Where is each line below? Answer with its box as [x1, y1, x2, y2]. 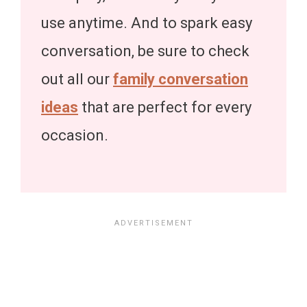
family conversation [113, 70, 248, 88]
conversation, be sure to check [41, 42, 249, 60]
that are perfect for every [82, 98, 251, 116]
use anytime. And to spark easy [41, 14, 252, 32]
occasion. [41, 126, 108, 144]
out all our [41, 70, 113, 88]
